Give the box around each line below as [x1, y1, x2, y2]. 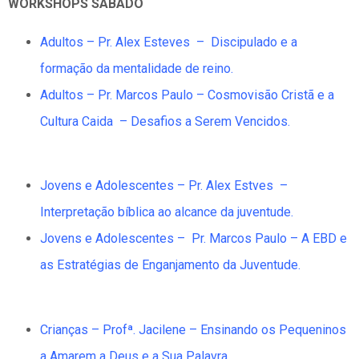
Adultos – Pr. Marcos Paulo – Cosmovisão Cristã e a [40, 87, 334, 103]
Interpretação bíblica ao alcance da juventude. [40, 204, 293, 220]
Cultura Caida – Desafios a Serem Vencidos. [40, 113, 290, 129]
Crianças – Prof [40, 321, 127, 337]
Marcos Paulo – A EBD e [206, 231, 347, 247]
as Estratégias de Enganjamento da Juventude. [40, 257, 301, 273]
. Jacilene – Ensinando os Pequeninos [133, 321, 346, 337]
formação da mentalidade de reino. [40, 60, 233, 76]
